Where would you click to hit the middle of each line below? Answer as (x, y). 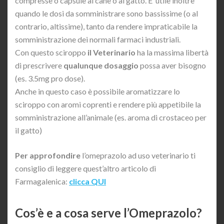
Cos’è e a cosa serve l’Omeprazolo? (108, 212)
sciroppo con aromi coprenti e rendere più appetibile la (108, 104)
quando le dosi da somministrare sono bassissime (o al (106, 13)
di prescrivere (39, 65)
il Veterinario (111, 52)
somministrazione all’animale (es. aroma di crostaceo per (111, 117)
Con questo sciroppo (51, 52)
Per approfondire (48, 155)
